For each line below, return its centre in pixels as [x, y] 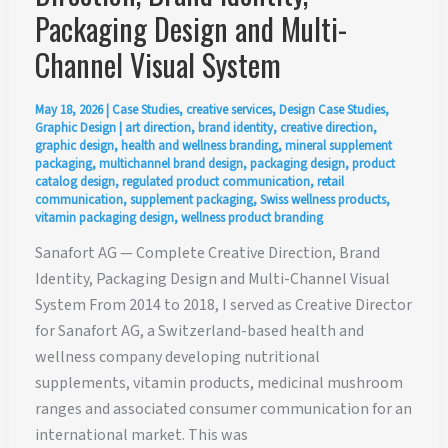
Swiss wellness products [322, 199]
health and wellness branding [199, 145]
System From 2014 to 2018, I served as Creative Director [223, 304]
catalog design [74, 181]
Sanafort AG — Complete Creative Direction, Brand [207, 252]
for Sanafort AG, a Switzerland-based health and [199, 330]
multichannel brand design [170, 163]
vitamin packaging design [104, 217]
